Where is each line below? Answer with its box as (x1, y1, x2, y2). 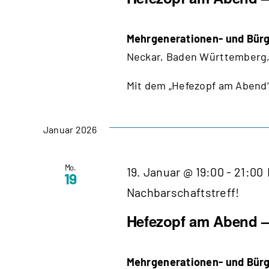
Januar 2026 (43, 123, 97, 135)
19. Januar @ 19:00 (126, 164, 225, 179)
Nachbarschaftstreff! (126, 184, 240, 199)
